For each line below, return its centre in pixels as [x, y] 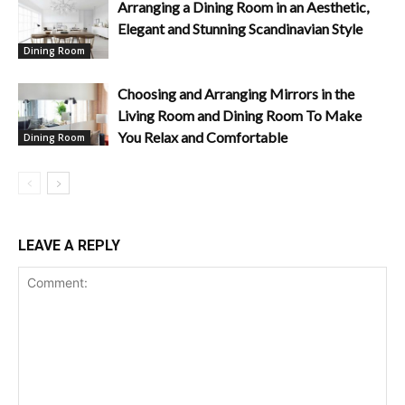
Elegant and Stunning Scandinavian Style [240, 29]
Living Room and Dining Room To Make [240, 116]
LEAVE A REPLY [69, 246]
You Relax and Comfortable [202, 137]
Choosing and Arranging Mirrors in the [236, 94]
